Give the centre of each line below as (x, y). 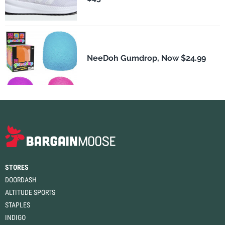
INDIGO (15, 217)
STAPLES (18, 205)
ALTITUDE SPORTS (30, 192)
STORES (17, 167)
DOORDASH (21, 180)
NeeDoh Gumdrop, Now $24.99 (146, 58)
